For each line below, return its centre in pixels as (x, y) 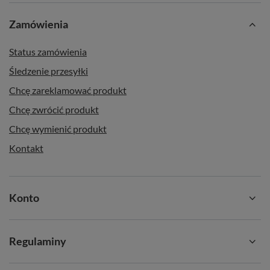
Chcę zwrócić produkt (54, 109)
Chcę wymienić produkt (58, 129)
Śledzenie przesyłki (49, 71)
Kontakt (26, 148)
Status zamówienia (48, 52)
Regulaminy (38, 241)
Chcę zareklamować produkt (68, 90)
